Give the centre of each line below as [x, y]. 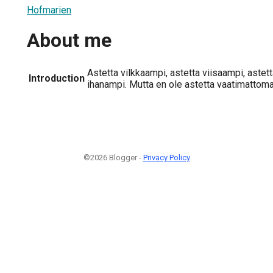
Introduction [57, 78]
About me [69, 41]
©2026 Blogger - [113, 157]
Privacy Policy [166, 157]
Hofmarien [49, 10]
